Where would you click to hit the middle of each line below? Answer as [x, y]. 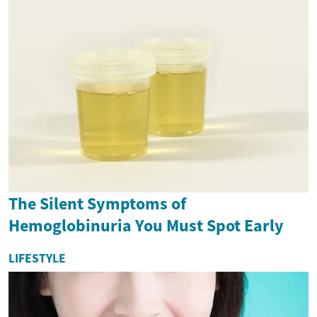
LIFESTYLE [37, 258]
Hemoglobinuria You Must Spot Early [146, 225]
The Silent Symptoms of [97, 203]
